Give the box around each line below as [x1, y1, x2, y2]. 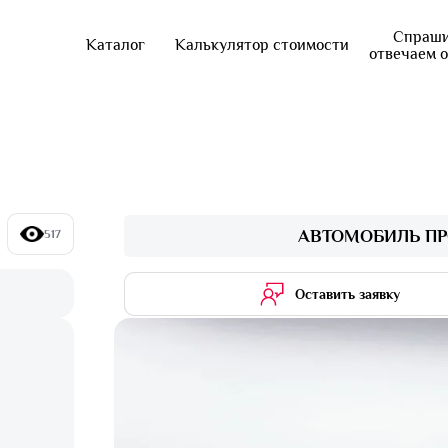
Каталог [86, 35, 145, 54]
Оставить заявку [295, 285, 401, 302]
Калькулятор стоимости [175, 35, 349, 54]
